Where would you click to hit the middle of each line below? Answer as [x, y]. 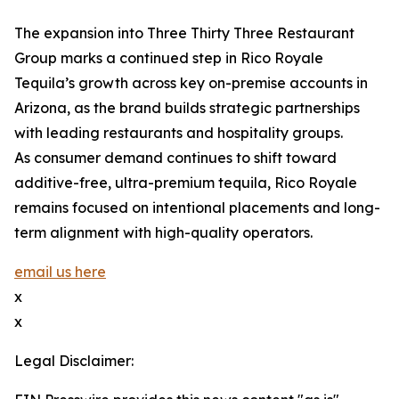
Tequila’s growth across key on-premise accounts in [191, 83]
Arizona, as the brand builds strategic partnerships [187, 108]
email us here [60, 272]
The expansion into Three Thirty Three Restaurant [184, 33]
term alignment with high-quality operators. [163, 233]
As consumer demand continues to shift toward [175, 158]
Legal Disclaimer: [74, 361]
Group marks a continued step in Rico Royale [169, 58]
